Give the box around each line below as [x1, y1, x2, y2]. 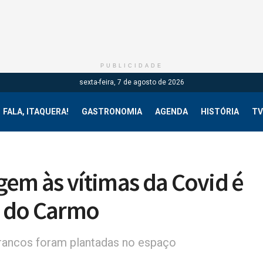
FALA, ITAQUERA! [3, 107, 69, 116]
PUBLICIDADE [100, 63, 163, 69]
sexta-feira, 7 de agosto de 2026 [79, 78, 184, 86]
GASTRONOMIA [82, 107, 142, 116]
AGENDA [155, 107, 188, 116]
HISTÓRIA [201, 107, 239, 116]
